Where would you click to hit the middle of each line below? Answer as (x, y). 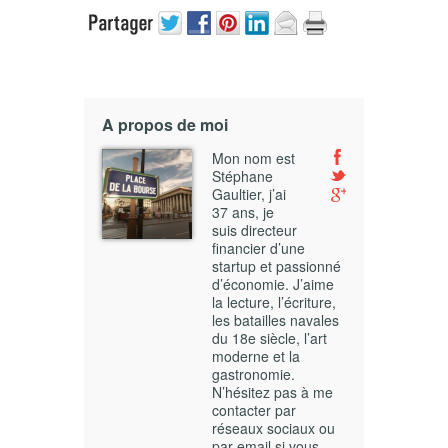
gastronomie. (253, 374)
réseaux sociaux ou (273, 428)
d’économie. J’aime (273, 284)
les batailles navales (275, 320)
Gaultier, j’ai (249, 194)
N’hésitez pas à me (272, 392)
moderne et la (256, 356)
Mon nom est (253, 158)
